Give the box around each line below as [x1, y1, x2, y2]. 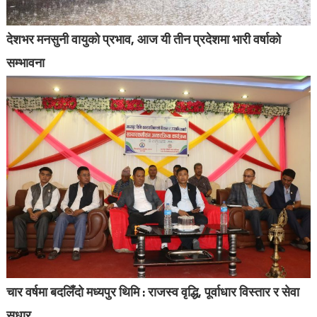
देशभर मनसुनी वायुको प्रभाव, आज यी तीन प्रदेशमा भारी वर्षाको [6, 29, 281, 49]
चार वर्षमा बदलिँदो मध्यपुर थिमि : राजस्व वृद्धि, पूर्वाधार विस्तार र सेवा [6, 282, 299, 302]
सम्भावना [6, 52, 45, 72]
